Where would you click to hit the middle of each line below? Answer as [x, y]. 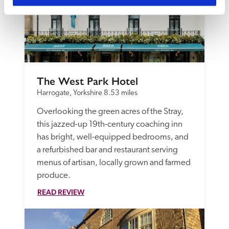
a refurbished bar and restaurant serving [107, 150]
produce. [54, 175]
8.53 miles [121, 93]
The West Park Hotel [87, 81]
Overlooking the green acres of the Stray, [110, 111]
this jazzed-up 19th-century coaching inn [110, 124]
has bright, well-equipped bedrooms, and [113, 137]
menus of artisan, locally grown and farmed [114, 163]
